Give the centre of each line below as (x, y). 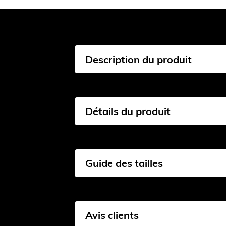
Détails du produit (128, 111)
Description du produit (138, 59)
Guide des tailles (124, 163)
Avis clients (112, 215)
